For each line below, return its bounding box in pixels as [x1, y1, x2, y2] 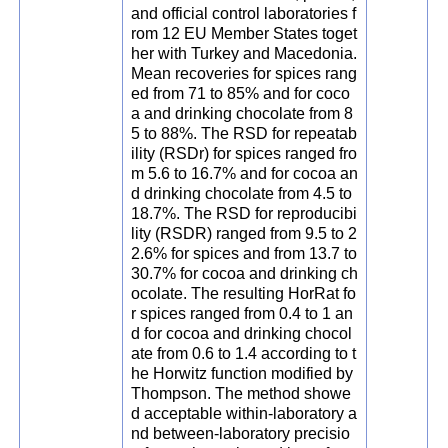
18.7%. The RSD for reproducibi [131, 205, 358, 223]
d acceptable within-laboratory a [131, 405, 358, 423]
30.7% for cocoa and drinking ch [131, 265, 359, 283]
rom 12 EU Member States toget [131, 25, 358, 43]
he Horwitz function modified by [131, 365, 354, 383]
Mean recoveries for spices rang [131, 65, 358, 83]
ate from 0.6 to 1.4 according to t [131, 345, 357, 363]
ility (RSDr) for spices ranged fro [131, 145, 358, 163]
